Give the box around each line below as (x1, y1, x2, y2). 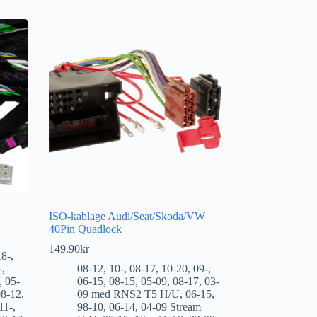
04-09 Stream (140, 300, 201, 313)
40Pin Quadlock (48, 222, 122, 235)
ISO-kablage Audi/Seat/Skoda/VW (48, 209, 205, 222)
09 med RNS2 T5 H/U (76, 287, 180, 300)
